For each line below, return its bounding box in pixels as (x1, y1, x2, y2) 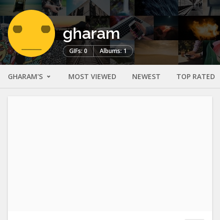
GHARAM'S (8, 72, 45, 82)
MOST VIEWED (68, 72, 116, 82)
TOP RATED (176, 72, 215, 82)
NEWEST (132, 72, 161, 82)
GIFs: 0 (69, 47, 87, 55)
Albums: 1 (100, 47, 127, 55)
